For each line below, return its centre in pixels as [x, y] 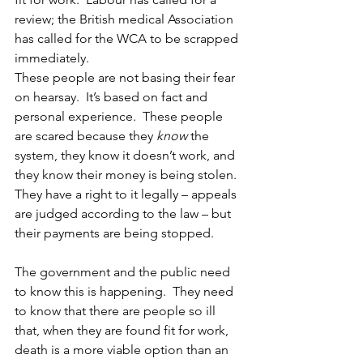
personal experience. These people [120, 116]
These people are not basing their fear [126, 77]
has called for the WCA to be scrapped [128, 38]
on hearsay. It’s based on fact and [113, 97]
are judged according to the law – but [124, 214]
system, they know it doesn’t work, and [126, 155]
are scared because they [85, 136]
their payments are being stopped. [114, 233]
